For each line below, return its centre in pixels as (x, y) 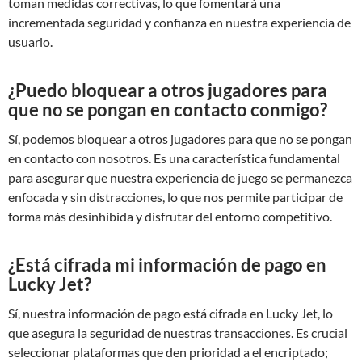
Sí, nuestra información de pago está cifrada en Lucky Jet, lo (170, 313)
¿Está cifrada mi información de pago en (167, 264)
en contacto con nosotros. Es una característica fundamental (174, 158)
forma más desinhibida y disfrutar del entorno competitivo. (170, 216)
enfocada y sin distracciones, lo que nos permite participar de (175, 196)
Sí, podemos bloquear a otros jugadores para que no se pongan (180, 138)
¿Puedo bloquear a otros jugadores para (168, 90)
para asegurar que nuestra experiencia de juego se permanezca (180, 177)
